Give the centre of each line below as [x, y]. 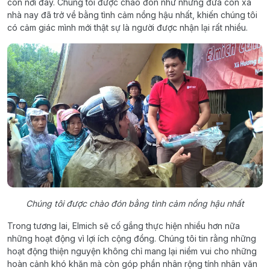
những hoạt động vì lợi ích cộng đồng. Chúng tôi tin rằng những [132, 238]
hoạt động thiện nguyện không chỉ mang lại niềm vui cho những [132, 251]
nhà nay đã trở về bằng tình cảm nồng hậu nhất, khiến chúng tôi [132, 15]
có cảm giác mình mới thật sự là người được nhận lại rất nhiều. [127, 27]
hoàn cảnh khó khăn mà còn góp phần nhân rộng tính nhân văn [132, 263]
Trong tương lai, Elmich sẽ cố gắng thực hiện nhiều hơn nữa [124, 225]
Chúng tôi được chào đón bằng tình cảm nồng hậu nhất [135, 203]
